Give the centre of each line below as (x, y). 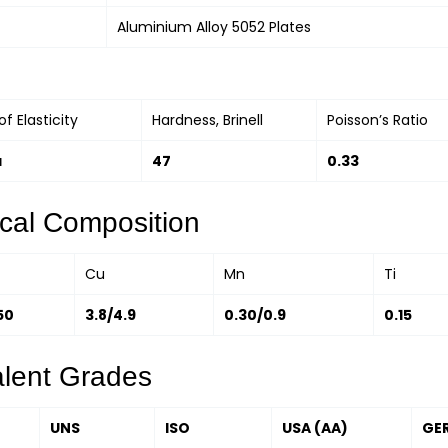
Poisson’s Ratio (377, 119)
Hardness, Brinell (207, 119)
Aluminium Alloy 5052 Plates (216, 26)
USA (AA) (315, 427)
